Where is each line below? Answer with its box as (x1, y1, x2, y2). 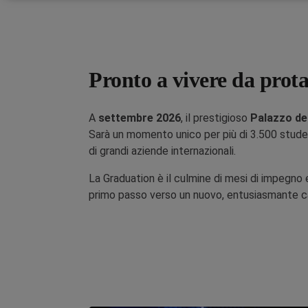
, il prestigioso (181, 111, 250, 124)
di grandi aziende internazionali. (89, 144, 236, 157)
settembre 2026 (98, 111, 181, 124)
